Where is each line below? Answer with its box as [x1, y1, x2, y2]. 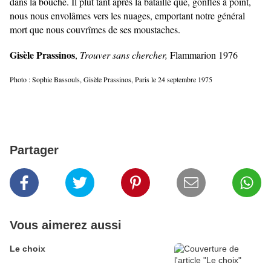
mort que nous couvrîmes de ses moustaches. [10, 23, 180, 36]
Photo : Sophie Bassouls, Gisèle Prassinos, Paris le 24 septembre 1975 [10, 74, 212, 85]
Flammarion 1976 [168, 48, 238, 62]
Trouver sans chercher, [80, 48, 168, 62]
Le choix [10, 244, 45, 254]
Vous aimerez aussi [10, 218, 122, 232]
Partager [10, 143, 59, 157]
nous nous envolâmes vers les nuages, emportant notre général [10, 9, 245, 22]
